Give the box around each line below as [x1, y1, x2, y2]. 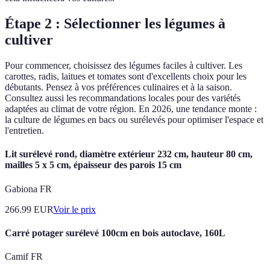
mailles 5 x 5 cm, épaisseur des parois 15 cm [5, 160, 181, 171]
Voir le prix [53, 204, 96, 215]
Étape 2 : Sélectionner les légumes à [5, 16, 225, 32]
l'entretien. [5, 125, 44, 136]
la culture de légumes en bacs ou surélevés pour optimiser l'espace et [5, 115, 263, 125]
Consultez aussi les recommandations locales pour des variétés [5, 93, 240, 104]
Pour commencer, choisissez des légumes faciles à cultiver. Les [5, 60, 242, 71]
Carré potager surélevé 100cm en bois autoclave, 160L [5, 227, 225, 238]
